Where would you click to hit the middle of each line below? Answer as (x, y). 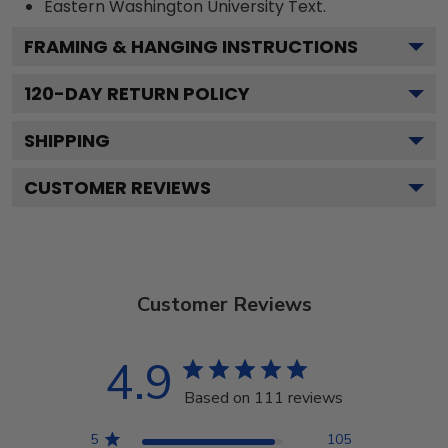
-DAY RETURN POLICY (152, 93)
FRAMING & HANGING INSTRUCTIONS (191, 46)
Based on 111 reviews (263, 397)
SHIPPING (67, 140)
